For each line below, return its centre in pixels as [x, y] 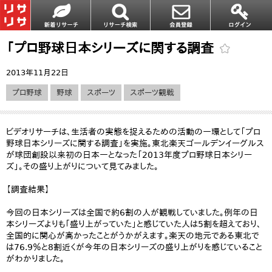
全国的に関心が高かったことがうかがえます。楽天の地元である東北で [133, 236]
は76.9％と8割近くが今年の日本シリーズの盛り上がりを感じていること [134, 247]
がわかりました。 [35, 259]
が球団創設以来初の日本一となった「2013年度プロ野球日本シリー [129, 155]
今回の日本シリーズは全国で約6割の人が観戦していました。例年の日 [132, 212]
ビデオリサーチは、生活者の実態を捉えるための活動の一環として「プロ [133, 132]
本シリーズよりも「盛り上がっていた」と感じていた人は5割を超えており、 [134, 224]
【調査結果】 [28, 189]
